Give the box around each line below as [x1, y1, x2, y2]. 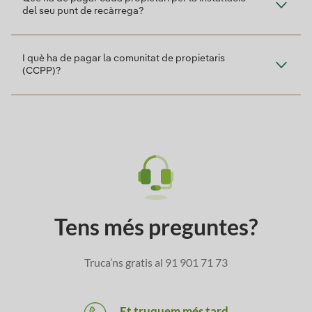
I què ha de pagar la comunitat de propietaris [22, 53, 225, 63]
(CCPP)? [22, 65, 61, 76]
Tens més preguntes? [54, 212, 258, 240]
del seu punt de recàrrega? [22, 6, 143, 16]
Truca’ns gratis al [84, 255, 165, 269]
